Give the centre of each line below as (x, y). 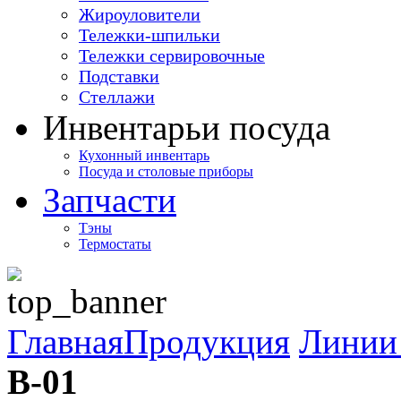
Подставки (119, 76)
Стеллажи (117, 96)
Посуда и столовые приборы (166, 171)
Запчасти (110, 200)
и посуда (266, 127)
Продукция (207, 341)
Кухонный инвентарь (144, 155)
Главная (65, 341)
